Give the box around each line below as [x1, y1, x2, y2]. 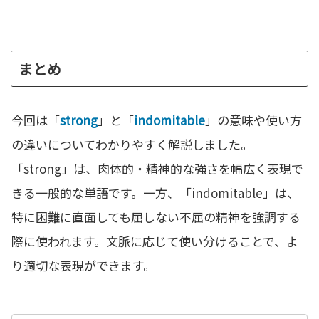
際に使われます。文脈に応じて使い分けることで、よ [11, 232, 298, 251]
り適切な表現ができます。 [11, 256, 155, 275]
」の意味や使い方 [205, 111, 302, 130]
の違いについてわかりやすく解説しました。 [11, 135, 253, 154]
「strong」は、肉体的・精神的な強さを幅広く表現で [11, 159, 303, 178]
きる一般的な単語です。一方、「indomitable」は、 [11, 184, 299, 202]
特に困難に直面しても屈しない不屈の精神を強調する [11, 208, 300, 226]
